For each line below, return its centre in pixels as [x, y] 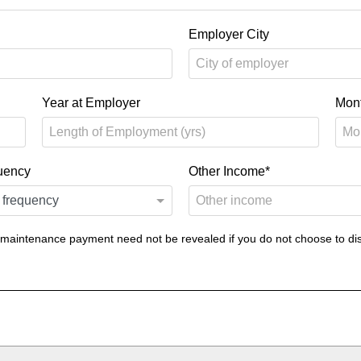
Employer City [229, 34]
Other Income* [229, 172]
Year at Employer [91, 103]
